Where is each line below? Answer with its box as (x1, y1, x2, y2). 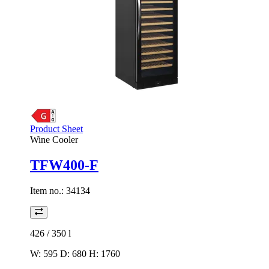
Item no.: (30, 185, 66, 196)
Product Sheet (30, 124, 83, 134)
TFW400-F (30, 157, 98, 173)
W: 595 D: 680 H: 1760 (30, 248, 120, 259)
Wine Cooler (30, 134, 78, 145)
